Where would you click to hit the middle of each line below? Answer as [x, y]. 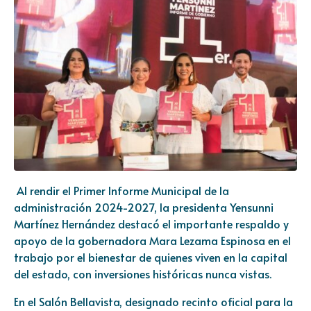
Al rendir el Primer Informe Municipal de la [121, 190]
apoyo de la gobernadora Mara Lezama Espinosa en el [152, 240]
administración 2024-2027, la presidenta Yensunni [144, 207]
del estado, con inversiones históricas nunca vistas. [143, 273]
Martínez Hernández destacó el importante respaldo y [151, 223]
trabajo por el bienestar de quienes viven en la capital [151, 257]
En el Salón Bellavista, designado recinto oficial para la [153, 301]
